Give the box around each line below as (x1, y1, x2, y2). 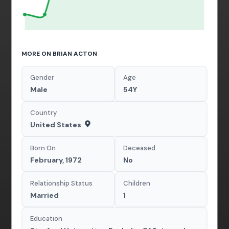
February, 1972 (30, 155, 82, 165)
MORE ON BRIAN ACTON (21, 50, 98, 58)
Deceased (123, 144, 155, 152)
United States (30, 120, 82, 129)
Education (30, 214, 63, 223)
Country (30, 108, 57, 117)
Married (30, 191, 59, 200)
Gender (30, 73, 55, 82)
